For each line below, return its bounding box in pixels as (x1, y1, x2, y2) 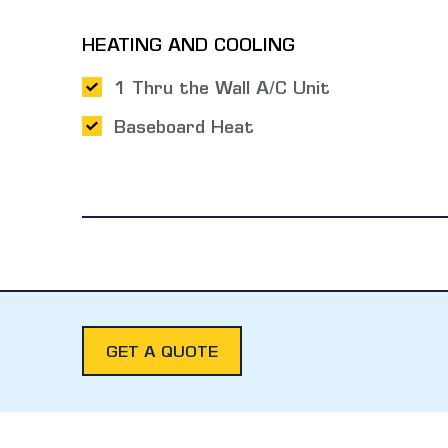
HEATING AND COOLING (82, 38, 295, 57)
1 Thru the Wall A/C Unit (113, 81, 330, 100)
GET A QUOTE (106, 344, 218, 361)
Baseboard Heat (113, 120, 254, 139)
